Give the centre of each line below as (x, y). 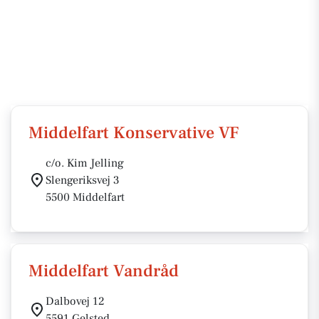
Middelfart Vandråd (104, 271)
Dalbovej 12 (75, 301)
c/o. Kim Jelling (85, 163)
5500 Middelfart (85, 197)
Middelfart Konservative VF (134, 133)
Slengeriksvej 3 (83, 180)
